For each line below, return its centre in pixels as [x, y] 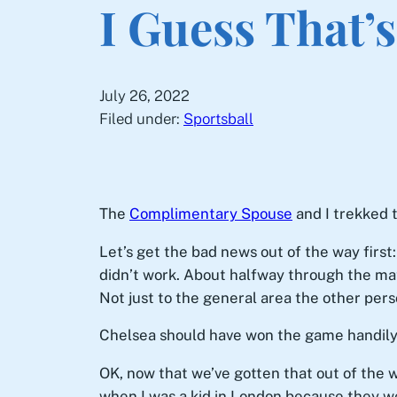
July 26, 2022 [144, 95]
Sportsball [218, 118]
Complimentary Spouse [211, 213]
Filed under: [141, 118]
